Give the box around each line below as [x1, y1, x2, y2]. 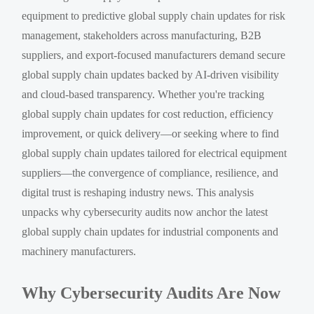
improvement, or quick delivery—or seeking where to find [22, 127, 280, 139]
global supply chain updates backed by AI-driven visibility [22, 68, 280, 81]
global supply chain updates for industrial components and [22, 225, 279, 238]
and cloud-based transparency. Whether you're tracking [22, 88, 265, 100]
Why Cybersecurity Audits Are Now [22, 283, 281, 302]
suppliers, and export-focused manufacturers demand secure [22, 48, 286, 61]
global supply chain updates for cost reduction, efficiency [22, 107, 274, 120]
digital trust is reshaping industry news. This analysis [22, 186, 254, 198]
